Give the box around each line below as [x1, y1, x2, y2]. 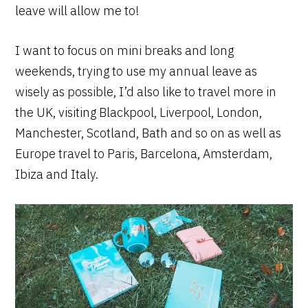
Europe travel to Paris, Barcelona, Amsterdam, [15, 145, 273, 162]
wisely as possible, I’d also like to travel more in [15, 83, 277, 100]
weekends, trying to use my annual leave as [15, 63, 258, 79]
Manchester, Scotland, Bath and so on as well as [15, 124, 282, 141]
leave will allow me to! [15, 2, 140, 19]
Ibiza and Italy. [15, 166, 99, 182]
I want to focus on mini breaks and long [15, 42, 234, 58]
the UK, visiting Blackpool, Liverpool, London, [15, 104, 263, 120]
